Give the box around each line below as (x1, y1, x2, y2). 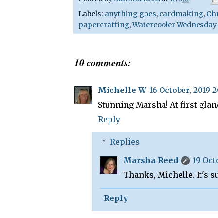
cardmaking (159, 9, 203, 18)
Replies (109, 136, 140, 146)
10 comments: (74, 55, 131, 69)
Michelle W (98, 85, 146, 95)
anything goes (105, 9, 156, 18)
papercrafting (78, 20, 129, 29)
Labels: (78, 9, 105, 18)
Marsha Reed (123, 155, 178, 165)
